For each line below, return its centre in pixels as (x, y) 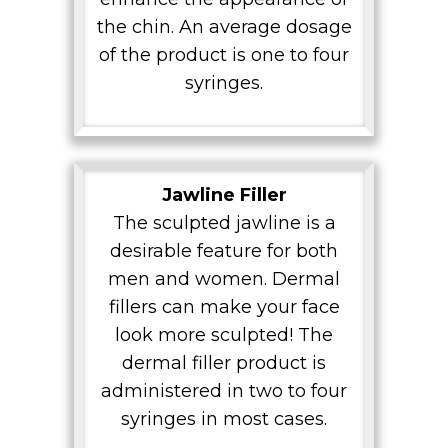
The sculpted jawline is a (224, 222)
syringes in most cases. (224, 418)
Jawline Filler (224, 194)
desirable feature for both (224, 250)
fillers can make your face (224, 306)
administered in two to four (224, 390)
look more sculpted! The (224, 334)
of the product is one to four (224, 54)
